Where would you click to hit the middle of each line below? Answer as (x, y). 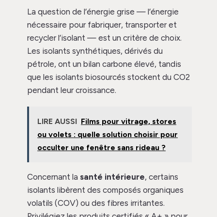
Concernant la (54, 177)
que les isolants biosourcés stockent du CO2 (108, 77)
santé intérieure (112, 177)
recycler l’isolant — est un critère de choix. (104, 38)
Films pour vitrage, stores (129, 122)
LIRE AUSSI (57, 122)
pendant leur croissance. (72, 90)
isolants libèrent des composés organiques (105, 190)
